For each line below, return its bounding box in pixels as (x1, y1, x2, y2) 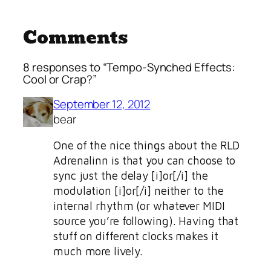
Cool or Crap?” (23, 71, 97, 88)
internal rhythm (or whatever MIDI (53, 199, 225, 213)
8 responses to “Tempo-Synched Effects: (23, 59, 236, 76)
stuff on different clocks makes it (53, 229, 218, 243)
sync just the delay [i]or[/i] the (53, 169, 208, 183)
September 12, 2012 (53, 96, 151, 112)
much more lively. (53, 244, 143, 258)
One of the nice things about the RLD (53, 139, 240, 152)
